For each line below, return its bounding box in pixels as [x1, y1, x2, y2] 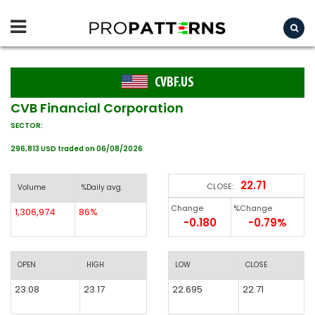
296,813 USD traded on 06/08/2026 [11, 143, 143, 154]
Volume [18, 182, 46, 193]
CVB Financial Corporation [11, 99, 184, 117]
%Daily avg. [82, 182, 122, 193]
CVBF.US [154, 76, 194, 90]
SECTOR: [11, 120, 43, 131]
